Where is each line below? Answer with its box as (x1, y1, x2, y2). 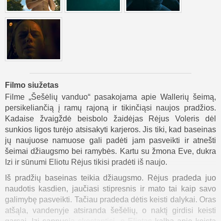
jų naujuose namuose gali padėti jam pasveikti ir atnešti (5, 136, 216, 145)
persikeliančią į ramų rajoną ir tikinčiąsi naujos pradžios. (5, 103, 216, 112)
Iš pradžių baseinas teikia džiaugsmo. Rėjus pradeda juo (5, 173, 216, 182)
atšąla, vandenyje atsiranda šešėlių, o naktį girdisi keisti (5, 206, 216, 215)
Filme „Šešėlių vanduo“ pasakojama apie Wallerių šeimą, (5, 92, 216, 101)
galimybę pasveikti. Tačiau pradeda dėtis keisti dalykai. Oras (5, 195, 216, 204)
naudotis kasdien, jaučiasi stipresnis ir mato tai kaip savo (5, 184, 216, 193)
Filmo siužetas (5, 80, 59, 89)
